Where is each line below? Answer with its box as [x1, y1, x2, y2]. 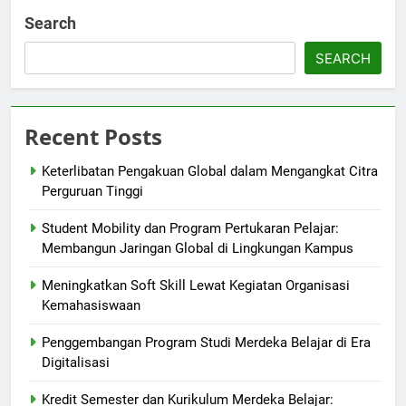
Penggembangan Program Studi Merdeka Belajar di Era [42, 334, 371, 352]
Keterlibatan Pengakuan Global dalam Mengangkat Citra [42, 163, 378, 180]
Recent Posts [24, 121, 162, 152]
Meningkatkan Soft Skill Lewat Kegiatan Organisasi [42, 277, 350, 295]
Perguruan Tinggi [42, 183, 143, 200]
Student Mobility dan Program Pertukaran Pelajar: [42, 220, 339, 237]
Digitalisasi [42, 354, 110, 372]
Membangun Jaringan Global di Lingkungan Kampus [42, 240, 353, 257]
